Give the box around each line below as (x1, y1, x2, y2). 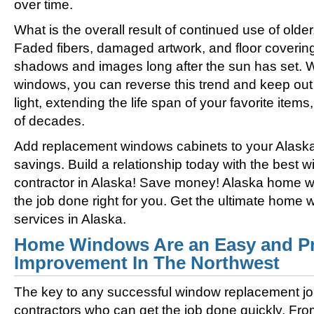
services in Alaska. (14, 212, 126, 226)
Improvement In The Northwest (14, 252, 280, 273)
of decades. (14, 114, 85, 128)
